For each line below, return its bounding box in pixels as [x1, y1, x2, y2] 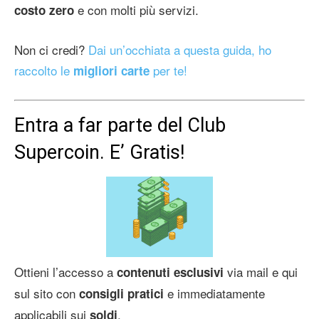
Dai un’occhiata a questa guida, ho [85, 41, 271, 59]
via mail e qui [224, 263, 298, 281]
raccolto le [14, 61, 70, 80]
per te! [150, 61, 187, 80]
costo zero [14, 1, 74, 19]
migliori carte [70, 62, 150, 80]
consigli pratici [79, 285, 164, 303]
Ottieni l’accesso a [14, 263, 117, 281]
